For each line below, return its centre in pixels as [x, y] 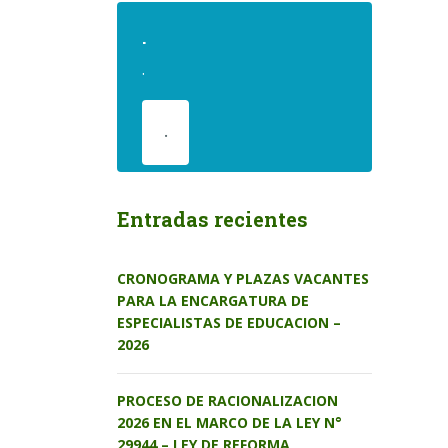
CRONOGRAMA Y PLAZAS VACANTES [243, 279]
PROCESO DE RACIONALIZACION [227, 401]
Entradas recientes [212, 219]
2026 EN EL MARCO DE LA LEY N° [229, 423]
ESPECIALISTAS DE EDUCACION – [229, 323]
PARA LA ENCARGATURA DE [213, 301]
